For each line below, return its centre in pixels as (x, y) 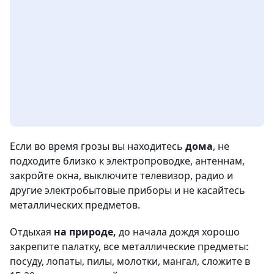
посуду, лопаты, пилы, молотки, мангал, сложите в (130, 261)
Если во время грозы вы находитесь (98, 146)
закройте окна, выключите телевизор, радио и (121, 175)
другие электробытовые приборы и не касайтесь (128, 190)
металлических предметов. (75, 205)
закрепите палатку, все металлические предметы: (129, 246)
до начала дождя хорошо (178, 231)
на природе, (85, 231)
